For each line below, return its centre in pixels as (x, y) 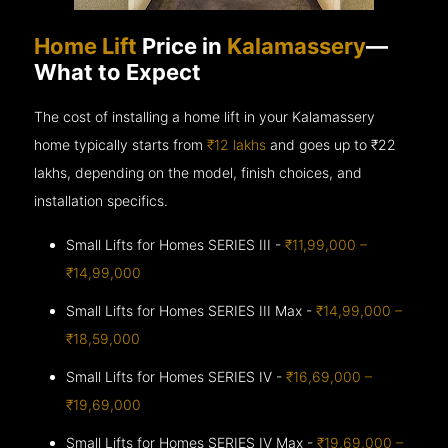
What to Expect (118, 71)
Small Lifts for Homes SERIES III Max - (191, 310)
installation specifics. (101, 200)
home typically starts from (121, 144)
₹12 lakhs (237, 144)
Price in (185, 45)
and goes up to (319, 144)
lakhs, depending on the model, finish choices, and (198, 172)
